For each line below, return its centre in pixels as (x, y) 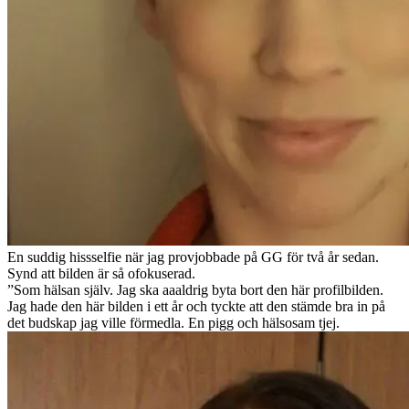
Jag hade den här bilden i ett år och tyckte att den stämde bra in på (196, 306)
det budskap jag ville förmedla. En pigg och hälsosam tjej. (173, 322)
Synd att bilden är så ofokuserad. (101, 273)
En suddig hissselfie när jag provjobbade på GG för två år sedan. (193, 257)
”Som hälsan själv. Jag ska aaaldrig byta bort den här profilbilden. (195, 289)
